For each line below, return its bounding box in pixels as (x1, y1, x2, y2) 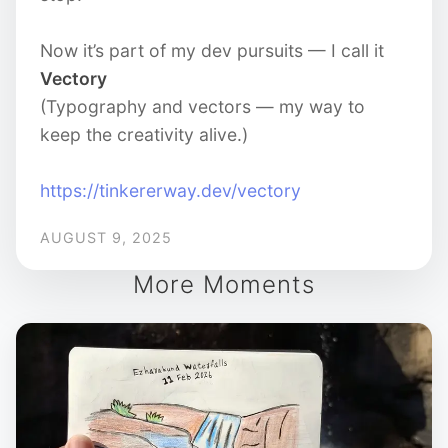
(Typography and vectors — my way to (40, 96, 365, 117)
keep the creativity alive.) (40, 124, 248, 145)
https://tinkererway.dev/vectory (40, 180, 301, 201)
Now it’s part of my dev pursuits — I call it (40, 40, 384, 61)
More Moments (133, 270, 315, 299)
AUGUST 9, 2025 (40, 229, 172, 246)
